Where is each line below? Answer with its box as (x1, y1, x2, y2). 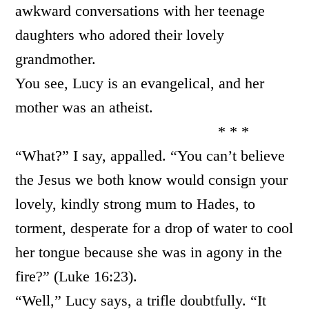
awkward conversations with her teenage (15, 2, 266, 19)
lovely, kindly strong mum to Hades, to (15, 195, 256, 212)
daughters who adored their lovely (15, 26, 225, 43)
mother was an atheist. (15, 99, 154, 116)
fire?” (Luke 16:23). (15, 268, 138, 285)
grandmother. (15, 50, 97, 68)
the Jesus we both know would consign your (15, 171, 288, 188)
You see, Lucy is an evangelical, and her (15, 74, 265, 92)
